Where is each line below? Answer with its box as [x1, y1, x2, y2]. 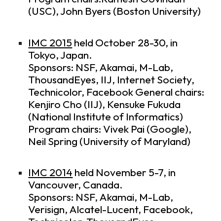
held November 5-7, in [73, 166, 176, 180]
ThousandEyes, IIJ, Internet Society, [28, 73, 195, 86]
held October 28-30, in [72, 36, 178, 49]
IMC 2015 [28, 36, 73, 49]
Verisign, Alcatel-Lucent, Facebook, [28, 203, 193, 217]
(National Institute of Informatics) [28, 110, 184, 123]
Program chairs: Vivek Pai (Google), [28, 122, 192, 136]
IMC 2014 [28, 166, 73, 180]
